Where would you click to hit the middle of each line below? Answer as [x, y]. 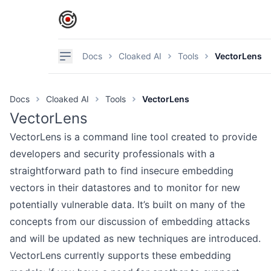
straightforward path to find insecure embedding [122, 171]
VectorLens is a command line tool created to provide [133, 137]
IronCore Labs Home [105, 16]
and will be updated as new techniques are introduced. [135, 238]
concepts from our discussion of [86, 221]
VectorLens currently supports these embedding [120, 255]
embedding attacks [206, 221]
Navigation [90, 56]
